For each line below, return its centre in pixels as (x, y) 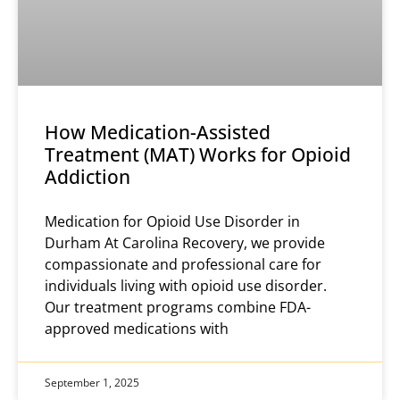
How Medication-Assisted (158, 133)
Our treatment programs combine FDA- (178, 308)
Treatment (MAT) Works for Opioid (198, 155)
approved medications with (137, 329)
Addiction (87, 177)
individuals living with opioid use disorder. (186, 286)
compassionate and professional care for (183, 265)
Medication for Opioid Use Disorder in (172, 222)
